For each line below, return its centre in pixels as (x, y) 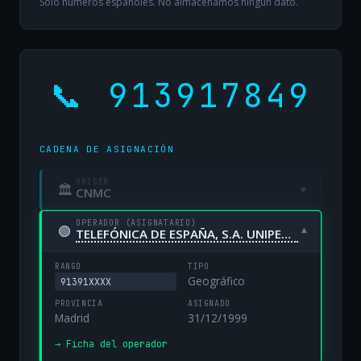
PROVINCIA (79, 304)
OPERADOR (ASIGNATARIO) (136, 222)
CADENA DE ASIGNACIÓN (107, 149)
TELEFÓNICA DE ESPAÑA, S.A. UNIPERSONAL (286, 233)
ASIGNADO (209, 304)
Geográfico (216, 281)
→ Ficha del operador (111, 344)
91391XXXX (86, 281)
